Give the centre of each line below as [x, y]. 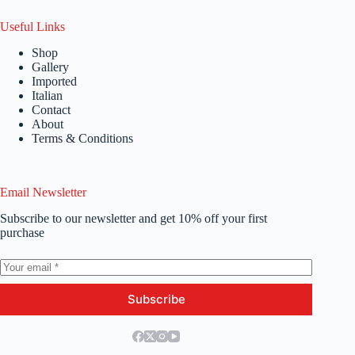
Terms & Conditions [82, 138]
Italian [47, 95]
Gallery [50, 67]
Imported [54, 81]
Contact [51, 109]
